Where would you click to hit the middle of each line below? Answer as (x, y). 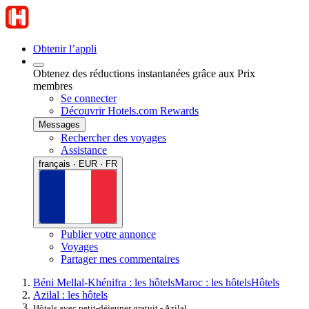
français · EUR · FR (78, 164)
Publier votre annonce (108, 234)
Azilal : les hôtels (70, 295)
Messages (59, 124)
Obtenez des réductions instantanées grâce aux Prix (144, 73)
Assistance (84, 150)
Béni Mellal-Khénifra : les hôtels (104, 282)
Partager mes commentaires (120, 259)
